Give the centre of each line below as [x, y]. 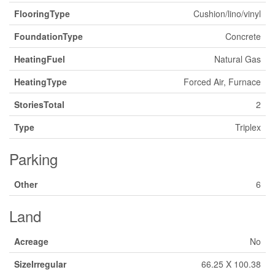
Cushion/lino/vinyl [227, 14]
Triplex [248, 127]
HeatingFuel [40, 59]
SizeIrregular [40, 264]
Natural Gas [238, 59]
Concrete [243, 36]
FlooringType [42, 14]
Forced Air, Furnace [222, 82]
